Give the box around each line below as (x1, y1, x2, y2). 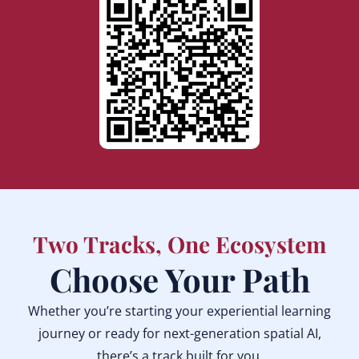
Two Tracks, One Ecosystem (33, 229, 326, 259)
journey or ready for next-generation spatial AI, (38, 325, 321, 342)
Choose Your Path (49, 258, 310, 301)
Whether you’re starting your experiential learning (28, 302, 331, 320)
